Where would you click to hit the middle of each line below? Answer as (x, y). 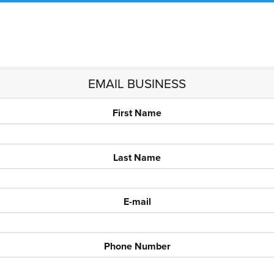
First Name (137, 113)
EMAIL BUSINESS (137, 83)
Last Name (137, 157)
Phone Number (137, 246)
